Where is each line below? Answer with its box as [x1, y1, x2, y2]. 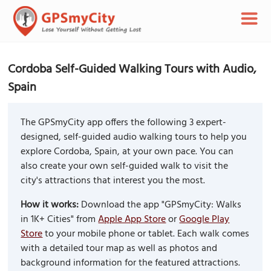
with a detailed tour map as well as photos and [21, 241, 218, 257]
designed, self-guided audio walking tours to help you [21, 129, 247, 146]
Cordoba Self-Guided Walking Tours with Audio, [8, 60, 257, 79]
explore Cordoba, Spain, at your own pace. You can [21, 144, 234, 160]
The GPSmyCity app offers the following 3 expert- [21, 115, 227, 131]
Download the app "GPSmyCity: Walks [79, 197, 242, 214]
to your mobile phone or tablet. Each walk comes [42, 226, 250, 243]
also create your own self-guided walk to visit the [21, 158, 229, 175]
